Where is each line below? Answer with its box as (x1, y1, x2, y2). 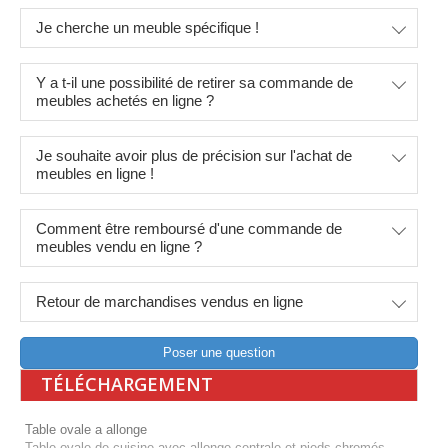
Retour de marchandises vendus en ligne (36, 292, 303, 310)
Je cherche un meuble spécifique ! (36, 18, 259, 36)
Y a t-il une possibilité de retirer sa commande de (36, 73, 353, 91)
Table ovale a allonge (25, 421, 147, 437)
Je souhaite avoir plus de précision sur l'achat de (36, 146, 352, 164)
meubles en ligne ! (36, 164, 154, 182)
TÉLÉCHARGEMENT (41, 371, 213, 396)
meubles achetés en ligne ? (36, 91, 214, 109)
